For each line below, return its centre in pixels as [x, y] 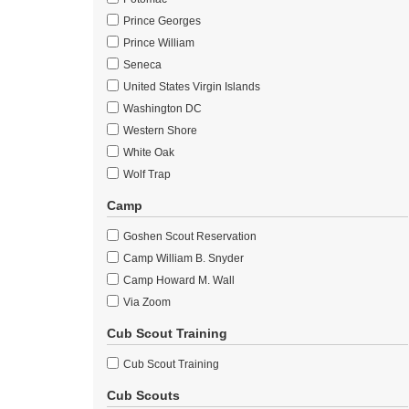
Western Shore [159, 131]
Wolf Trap [146, 174]
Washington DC [161, 109]
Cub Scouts [143, 395]
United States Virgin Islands [190, 87]
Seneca [141, 65]
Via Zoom [146, 302]
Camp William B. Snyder [182, 258]
